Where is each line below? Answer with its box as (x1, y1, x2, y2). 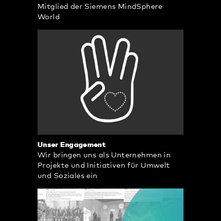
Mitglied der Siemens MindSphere (37, 3, 163, 11)
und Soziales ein (37, 172, 98, 180)
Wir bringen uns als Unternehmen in (37, 151, 171, 159)
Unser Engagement (37, 141, 106, 148)
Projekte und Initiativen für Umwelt (37, 161, 170, 169)
